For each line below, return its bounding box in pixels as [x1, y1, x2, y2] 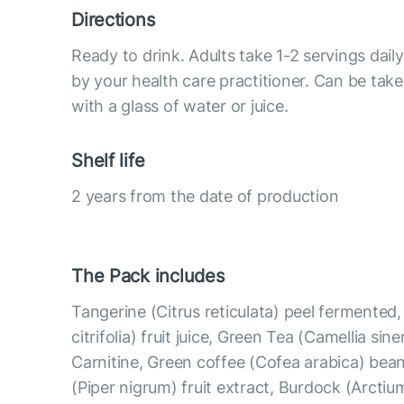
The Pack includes [71, 265, 225, 287]
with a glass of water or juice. [71, 96, 289, 115]
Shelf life [71, 150, 145, 171]
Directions [71, 9, 155, 31]
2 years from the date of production [71, 187, 339, 206]
